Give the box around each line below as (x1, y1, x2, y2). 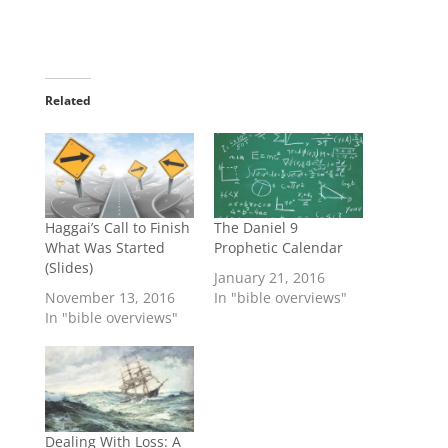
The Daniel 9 (213, 218, 298, 238)
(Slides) (44, 258, 93, 278)
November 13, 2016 (44, 288, 175, 308)
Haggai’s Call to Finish (44, 218, 190, 238)
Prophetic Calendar (213, 238, 343, 258)
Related (44, 92, 91, 109)
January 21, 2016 (213, 268, 325, 288)
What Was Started (44, 238, 165, 258)
